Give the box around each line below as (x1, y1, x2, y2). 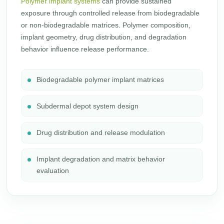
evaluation (36, 166, 69, 174)
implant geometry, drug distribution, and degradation (21, 33, 187, 41)
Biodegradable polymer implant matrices (36, 75, 164, 83)
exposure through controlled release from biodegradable (21, 9, 200, 17)
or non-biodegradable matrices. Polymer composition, (21, 21, 191, 29)
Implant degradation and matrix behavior (36, 155, 165, 163)
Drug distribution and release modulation (36, 128, 165, 136)
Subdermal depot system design (36, 102, 139, 110)
